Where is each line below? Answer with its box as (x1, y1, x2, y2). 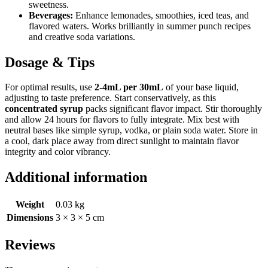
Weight (16, 199, 44, 210)
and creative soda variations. (29, 31, 135, 42)
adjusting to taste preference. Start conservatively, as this (5, 93, 216, 103)
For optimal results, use (5, 82, 95, 93)
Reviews (5, 237, 55, 253)
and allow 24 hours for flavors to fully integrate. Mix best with (5, 114, 239, 125)
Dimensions (7, 212, 53, 223)
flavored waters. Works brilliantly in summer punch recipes (29, 20, 251, 31)
